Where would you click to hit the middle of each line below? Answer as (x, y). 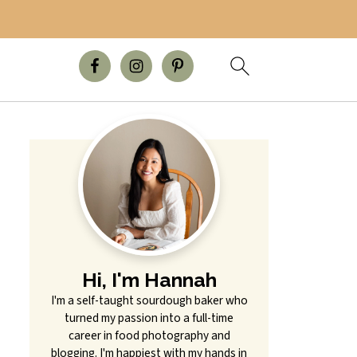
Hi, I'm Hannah (149, 280)
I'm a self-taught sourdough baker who (149, 300)
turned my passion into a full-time (149, 318)
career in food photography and (149, 335)
